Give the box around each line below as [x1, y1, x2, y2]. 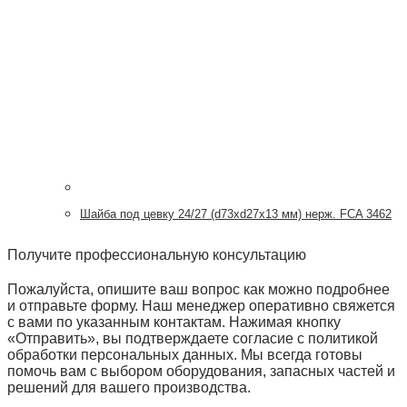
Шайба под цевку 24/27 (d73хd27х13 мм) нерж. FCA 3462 [80, 206, 392, 221]
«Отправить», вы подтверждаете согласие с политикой [7, 330, 378, 346]
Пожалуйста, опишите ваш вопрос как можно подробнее [7, 281, 390, 297]
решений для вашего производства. [7, 379, 251, 395]
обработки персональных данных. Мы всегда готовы [7, 346, 362, 362]
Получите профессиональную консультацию [7, 246, 306, 263]
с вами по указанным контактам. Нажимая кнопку [7, 313, 341, 330]
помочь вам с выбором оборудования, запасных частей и [7, 362, 395, 379]
